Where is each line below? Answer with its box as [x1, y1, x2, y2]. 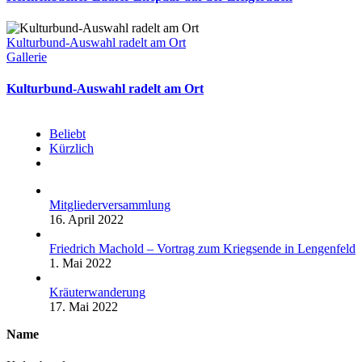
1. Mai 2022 [49, 255, 112, 270]
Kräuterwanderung [49, 284, 145, 299]
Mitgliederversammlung [49, 197, 170, 212]
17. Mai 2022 [49, 299, 118, 314]
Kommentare [48, 154, 115, 169]
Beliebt [49, 126, 86, 141]
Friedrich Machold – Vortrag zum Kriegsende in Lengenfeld [49, 241, 356, 255]
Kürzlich [49, 141, 94, 155]
